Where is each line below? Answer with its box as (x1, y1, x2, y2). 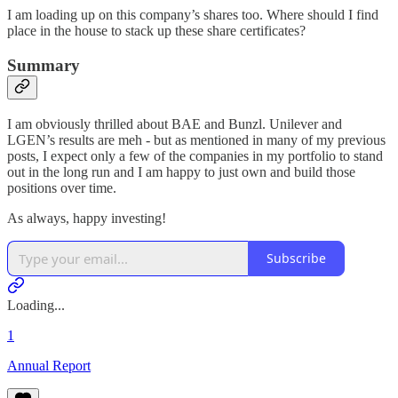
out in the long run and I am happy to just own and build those (7, 163, 355, 179)
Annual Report (7, 357, 91, 373)
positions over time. (7, 179, 116, 195)
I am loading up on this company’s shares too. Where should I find (7, 7, 378, 23)
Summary (7, 56, 80, 75)
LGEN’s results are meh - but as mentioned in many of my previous (7, 131, 386, 147)
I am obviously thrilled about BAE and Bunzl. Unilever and (7, 115, 342, 131)
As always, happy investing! (7, 210, 166, 226)
